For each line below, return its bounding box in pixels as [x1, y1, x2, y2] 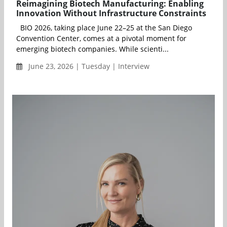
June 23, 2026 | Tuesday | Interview [26, 61, 149, 71]
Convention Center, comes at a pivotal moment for [16, 33, 186, 43]
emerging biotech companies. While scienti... [16, 44, 169, 54]
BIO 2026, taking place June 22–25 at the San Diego [16, 22, 192, 32]
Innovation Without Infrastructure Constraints [16, 7, 206, 19]
